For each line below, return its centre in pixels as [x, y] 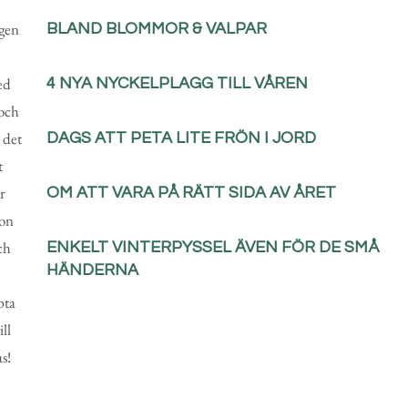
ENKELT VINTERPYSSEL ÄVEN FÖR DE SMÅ [212, 247]
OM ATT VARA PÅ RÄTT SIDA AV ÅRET [191, 192]
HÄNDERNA [92, 270]
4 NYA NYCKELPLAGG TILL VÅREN [177, 83]
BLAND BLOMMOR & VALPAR [156, 28]
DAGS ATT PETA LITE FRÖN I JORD [181, 138]
